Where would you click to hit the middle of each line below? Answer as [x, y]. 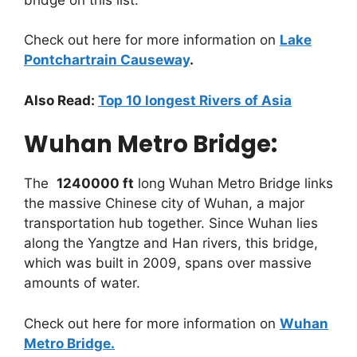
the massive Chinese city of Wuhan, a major [164, 204]
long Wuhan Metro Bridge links [233, 184]
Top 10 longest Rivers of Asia [195, 100]
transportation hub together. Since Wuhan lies [171, 224]
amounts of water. [82, 283]
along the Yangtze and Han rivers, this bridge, [171, 243]
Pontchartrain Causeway [107, 60]
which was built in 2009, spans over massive [168, 263]
